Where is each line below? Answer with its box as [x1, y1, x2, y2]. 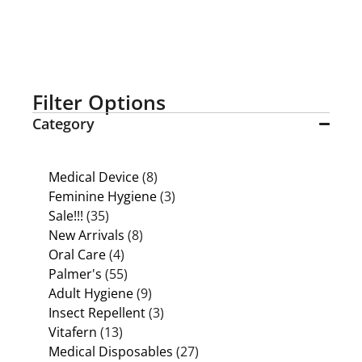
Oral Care [48, 245, 106, 263]
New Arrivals [48, 225, 124, 244]
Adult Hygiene [48, 284, 133, 302]
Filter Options [32, 87, 166, 116]
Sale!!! [48, 206, 83, 225]
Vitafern [48, 322, 97, 341]
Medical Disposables [48, 342, 173, 360]
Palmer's [48, 264, 102, 283]
